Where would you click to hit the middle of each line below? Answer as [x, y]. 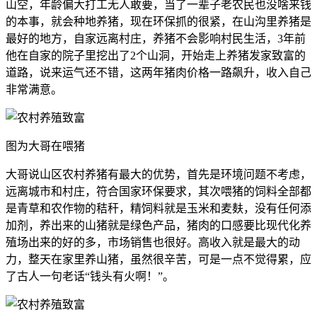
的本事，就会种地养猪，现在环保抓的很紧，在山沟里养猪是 [158, 22]
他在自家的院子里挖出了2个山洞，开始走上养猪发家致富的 [156, 56]
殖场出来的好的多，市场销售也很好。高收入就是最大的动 [153, 243]
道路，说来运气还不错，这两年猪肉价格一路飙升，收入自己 [158, 73]
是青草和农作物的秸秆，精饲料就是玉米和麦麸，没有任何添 [158, 209]
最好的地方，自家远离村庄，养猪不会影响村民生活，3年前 [156, 39]
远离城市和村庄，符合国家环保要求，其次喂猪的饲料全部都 [158, 192]
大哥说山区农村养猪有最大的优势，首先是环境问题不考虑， [158, 175]
